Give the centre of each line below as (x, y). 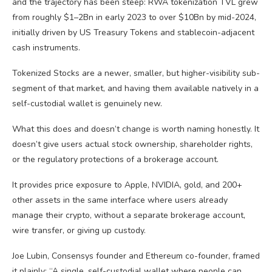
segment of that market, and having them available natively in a (135, 88)
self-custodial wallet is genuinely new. (87, 104)
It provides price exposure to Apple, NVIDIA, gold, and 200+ (127, 185)
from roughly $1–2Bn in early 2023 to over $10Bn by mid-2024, (134, 17)
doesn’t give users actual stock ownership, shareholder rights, (132, 144)
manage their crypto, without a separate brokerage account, (129, 215)
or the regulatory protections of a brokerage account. (115, 159)
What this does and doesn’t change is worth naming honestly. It (136, 129)
